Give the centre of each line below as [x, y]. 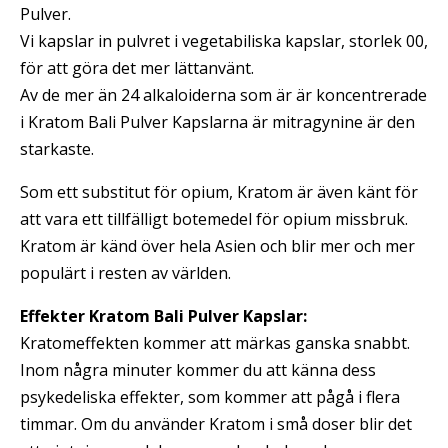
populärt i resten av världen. [125, 273]
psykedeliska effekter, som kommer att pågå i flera [210, 397]
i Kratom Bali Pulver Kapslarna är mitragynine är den [217, 122]
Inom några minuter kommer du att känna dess [198, 370]
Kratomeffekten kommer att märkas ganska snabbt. [215, 343]
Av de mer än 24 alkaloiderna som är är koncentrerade [223, 95]
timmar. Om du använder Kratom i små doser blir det [216, 424]
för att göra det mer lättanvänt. [137, 68]
